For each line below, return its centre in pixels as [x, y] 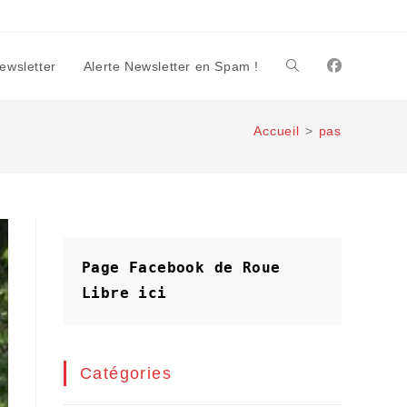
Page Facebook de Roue [181, 268]
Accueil [277, 131]
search [306, 201]
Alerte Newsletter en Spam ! [171, 66]
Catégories [126, 373]
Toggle [305, 66]
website [308, 134]
